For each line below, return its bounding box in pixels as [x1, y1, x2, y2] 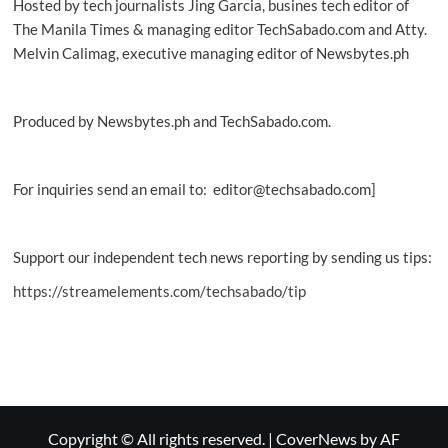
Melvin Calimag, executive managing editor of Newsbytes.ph [12, 44, 409, 62]
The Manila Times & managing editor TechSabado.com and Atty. [12, 20, 427, 38]
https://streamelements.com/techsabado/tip [12, 282, 306, 300]
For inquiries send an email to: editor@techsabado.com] [12, 180, 376, 198]
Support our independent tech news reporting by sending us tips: [12, 248, 432, 266]
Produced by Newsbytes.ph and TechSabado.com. [12, 112, 331, 130]
